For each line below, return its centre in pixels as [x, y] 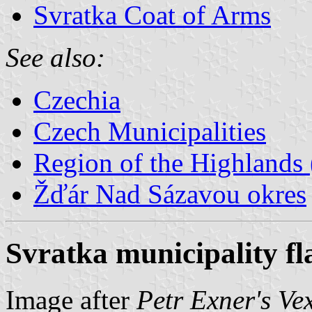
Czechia [77, 100]
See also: [55, 57]
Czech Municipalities [150, 131]
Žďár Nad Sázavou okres [170, 194]
